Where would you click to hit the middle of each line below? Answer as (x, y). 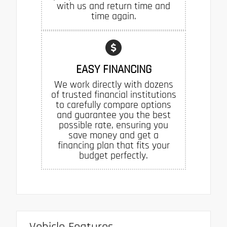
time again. (113, 16)
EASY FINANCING (113, 70)
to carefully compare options (113, 105)
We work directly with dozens (113, 85)
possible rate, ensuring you (113, 125)
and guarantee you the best (113, 115)
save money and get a (113, 136)
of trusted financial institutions (113, 95)
